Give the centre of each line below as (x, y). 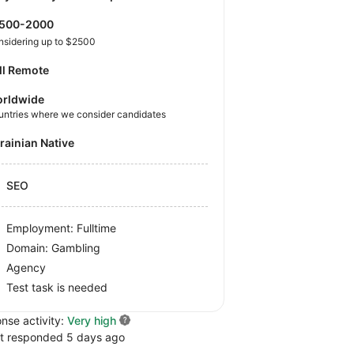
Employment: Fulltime (62, 228)
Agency (26, 267)
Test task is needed (57, 287)
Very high (92, 320)
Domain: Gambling (54, 247)
